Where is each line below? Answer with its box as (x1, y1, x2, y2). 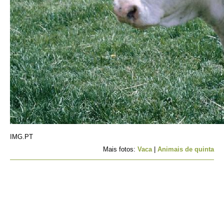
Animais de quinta (157, 145, 214, 153)
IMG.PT (10, 133, 33, 140)
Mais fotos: (103, 145, 137, 153)
